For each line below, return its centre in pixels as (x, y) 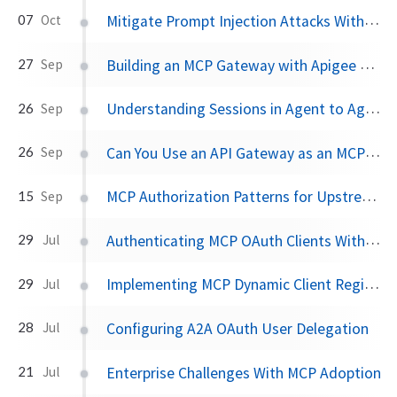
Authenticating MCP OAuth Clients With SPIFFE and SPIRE (236, 241)
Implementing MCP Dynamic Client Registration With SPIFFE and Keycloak (236, 285)
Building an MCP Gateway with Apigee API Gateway (234, 65)
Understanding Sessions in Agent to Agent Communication (236, 109)
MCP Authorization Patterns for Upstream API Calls (234, 197)
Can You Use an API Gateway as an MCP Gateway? (236, 153)
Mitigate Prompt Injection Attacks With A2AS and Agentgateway (236, 21)
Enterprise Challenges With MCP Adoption (244, 373)
